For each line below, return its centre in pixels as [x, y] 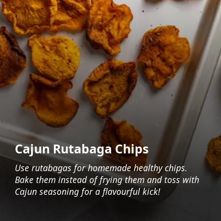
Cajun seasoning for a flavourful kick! [87, 191]
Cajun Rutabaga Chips [81, 149]
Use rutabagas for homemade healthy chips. [101, 167]
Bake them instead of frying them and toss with [107, 179]
